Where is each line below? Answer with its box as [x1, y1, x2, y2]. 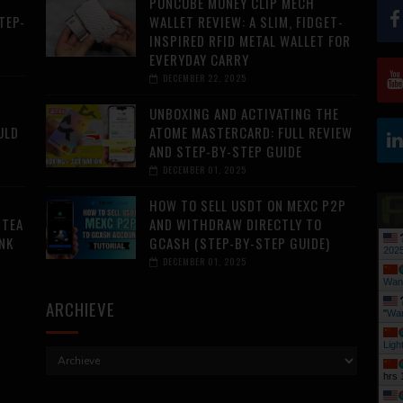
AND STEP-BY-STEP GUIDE [148, 141, 302, 162]
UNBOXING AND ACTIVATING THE [148, 103, 339, 124]
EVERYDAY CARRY [148, 49, 249, 70]
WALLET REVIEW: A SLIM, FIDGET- [148, 12, 344, 32]
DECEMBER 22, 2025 [162, 71, 246, 85]
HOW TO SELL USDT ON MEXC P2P [148, 195, 346, 216]
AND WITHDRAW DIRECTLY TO [148, 214, 322, 235]
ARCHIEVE [45, 296, 115, 322]
